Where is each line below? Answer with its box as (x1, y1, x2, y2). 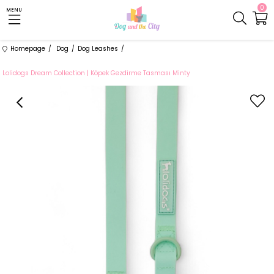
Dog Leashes (78, 44, 119, 53)
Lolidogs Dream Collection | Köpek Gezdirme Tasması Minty (2, 68, 191, 78)
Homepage (10, 44, 46, 53)
